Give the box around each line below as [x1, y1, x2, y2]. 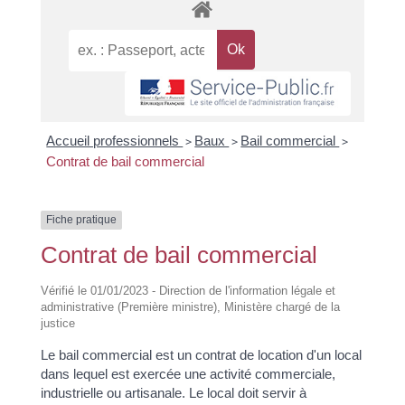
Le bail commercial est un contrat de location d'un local [40, 346, 362, 363]
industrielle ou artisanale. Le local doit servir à [40, 384, 306, 400]
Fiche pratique [45, 213, 117, 227]
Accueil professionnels [46, 133, 184, 149]
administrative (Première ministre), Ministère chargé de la [40, 299, 340, 314]
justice [40, 316, 75, 330]
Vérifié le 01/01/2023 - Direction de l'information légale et [40, 283, 335, 297]
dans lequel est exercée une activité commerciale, [40, 365, 335, 381]
